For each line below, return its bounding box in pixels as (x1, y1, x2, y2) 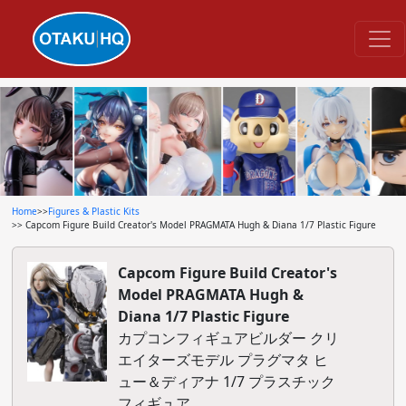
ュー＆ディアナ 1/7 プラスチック (117, 372, 335, 391)
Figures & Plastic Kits (47, 205, 140, 217)
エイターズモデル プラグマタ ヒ (117, 350, 328, 370)
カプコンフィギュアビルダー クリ (117, 328, 339, 348)
